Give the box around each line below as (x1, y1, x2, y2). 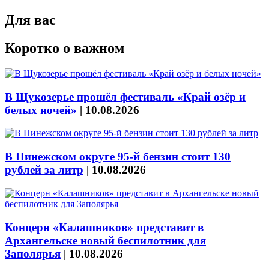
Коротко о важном (5, 40, 124, 56)
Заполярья (5, 247, 61, 260)
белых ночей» (5, 103, 77, 116)
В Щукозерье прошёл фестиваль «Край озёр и (5, 90, 246, 103)
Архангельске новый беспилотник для (5, 234, 206, 247)
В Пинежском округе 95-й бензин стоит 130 (5, 150, 231, 163)
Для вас (5, 12, 56, 28)
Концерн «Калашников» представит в (5, 220, 204, 234)
